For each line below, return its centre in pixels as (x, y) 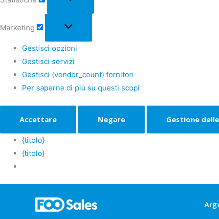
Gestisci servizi (48, 62)
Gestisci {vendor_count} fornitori (78, 75)
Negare (111, 119)
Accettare (38, 119)
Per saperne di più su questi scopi (81, 88)
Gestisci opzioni (50, 48)
